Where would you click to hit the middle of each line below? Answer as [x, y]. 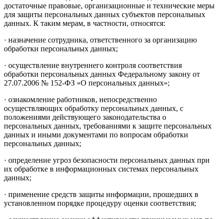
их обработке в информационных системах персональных [101, 169]
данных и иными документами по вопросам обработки [96, 134]
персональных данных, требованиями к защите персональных [108, 126]
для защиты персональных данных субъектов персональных [105, 14]
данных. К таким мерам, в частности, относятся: [85, 23]
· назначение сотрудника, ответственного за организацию [100, 40]
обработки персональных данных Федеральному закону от [102, 74]
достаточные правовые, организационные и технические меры [109, 5]
